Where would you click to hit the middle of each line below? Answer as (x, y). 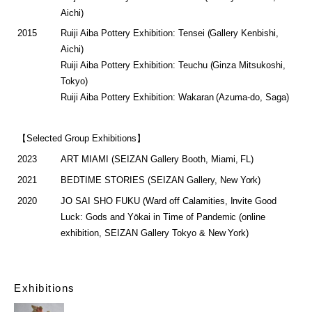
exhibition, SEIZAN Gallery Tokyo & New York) (155, 233)
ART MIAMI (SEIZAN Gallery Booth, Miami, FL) (157, 159)
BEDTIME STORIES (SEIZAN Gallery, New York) (161, 180)
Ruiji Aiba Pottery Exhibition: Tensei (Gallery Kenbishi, (170, 33)
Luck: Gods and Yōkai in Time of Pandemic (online (163, 217)
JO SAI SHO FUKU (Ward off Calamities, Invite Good (169, 201)
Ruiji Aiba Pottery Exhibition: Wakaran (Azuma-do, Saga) (175, 97)
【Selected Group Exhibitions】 (81, 139)
